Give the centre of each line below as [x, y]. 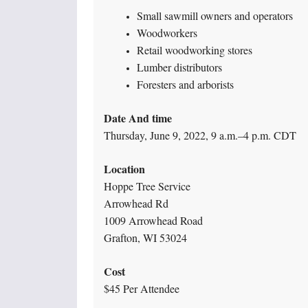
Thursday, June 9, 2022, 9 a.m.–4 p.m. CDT [200, 135]
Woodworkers [167, 33]
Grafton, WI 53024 [145, 238]
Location [124, 169]
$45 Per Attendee [142, 289]
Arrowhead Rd [136, 203]
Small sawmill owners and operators [215, 16]
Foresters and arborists [185, 85]
